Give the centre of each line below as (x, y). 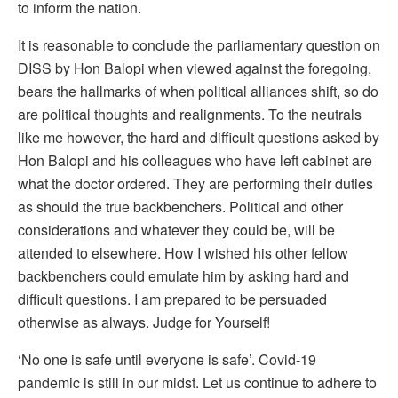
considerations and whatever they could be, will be (176, 229)
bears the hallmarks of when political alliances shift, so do (198, 91)
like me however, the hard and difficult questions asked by (199, 137)
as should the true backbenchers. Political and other (180, 206)
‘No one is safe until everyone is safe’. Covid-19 (167, 359)
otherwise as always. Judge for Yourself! (146, 322)
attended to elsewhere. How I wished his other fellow (183, 252)
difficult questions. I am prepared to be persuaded (172, 298)
